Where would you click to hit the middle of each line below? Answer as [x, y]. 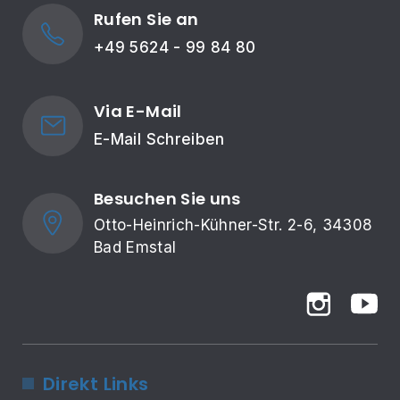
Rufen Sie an [146, 20]
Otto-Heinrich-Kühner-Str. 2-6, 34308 [236, 225]
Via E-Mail [138, 112]
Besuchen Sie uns [167, 198]
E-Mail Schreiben [159, 140]
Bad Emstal [135, 247]
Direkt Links [96, 383]
